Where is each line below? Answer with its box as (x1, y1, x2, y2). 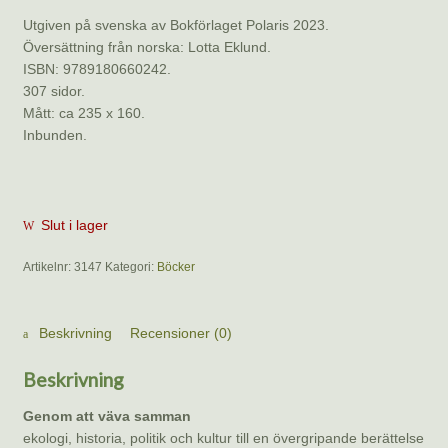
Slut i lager (41, 216, 109, 233)
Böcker (156, 260, 195, 275)
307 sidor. (22, 83, 85, 100)
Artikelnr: (22, 260, 74, 275)
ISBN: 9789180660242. (22, 61, 171, 78)
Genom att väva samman (22, 408, 191, 425)
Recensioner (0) (130, 325, 233, 342)
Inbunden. (22, 127, 87, 144)
